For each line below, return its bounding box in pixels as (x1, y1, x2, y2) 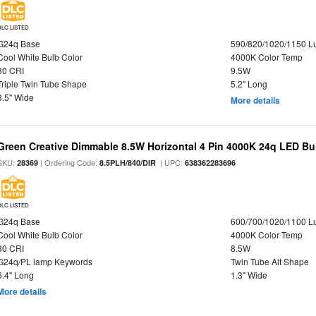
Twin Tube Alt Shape (230, 255, 309, 267)
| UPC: (156, 157, 186, 168)
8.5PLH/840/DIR (99, 157, 157, 168)
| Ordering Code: (38, 157, 100, 168)
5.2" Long (230, 78, 267, 90)
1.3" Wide (230, 269, 267, 281)
